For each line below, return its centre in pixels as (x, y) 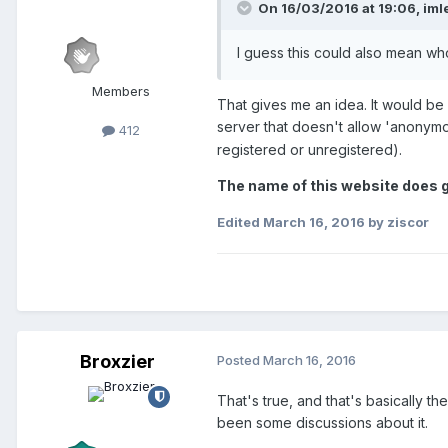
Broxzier (117, 361)
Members (121, 90)
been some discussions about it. (322, 422)
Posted (240, 359)
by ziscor (397, 222)
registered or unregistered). (309, 149)
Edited (240, 222)
